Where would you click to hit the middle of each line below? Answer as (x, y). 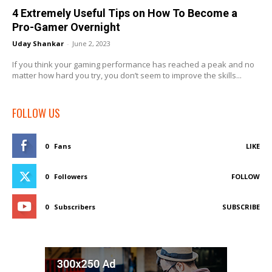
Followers (71, 177)
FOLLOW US (36, 113)
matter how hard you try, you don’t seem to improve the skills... (127, 76)
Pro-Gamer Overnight (66, 27)
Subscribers (75, 207)
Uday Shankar (38, 44)
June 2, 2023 (91, 44)
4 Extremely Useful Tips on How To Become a (125, 13)
